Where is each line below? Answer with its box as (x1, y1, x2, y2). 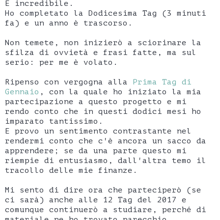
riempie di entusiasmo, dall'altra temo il (5, 156, 206, 165)
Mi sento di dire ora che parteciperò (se (5, 185, 201, 194)
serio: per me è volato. (5, 57, 118, 67)
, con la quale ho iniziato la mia (39, 87, 201, 96)
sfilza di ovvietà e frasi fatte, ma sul (5, 48, 196, 57)
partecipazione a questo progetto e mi (5, 97, 187, 106)
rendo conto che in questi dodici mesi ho (5, 107, 201, 116)
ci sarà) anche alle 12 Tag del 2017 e (5, 195, 187, 204)
